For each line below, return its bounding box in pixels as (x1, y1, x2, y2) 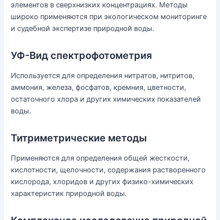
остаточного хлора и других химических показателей (11, 95, 201, 104)
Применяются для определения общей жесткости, (11, 154, 190, 163)
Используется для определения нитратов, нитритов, (11, 71, 195, 81)
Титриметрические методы (11, 132, 147, 144)
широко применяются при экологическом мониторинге (11, 12, 207, 22)
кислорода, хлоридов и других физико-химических (11, 177, 194, 187)
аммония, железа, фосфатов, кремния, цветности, (11, 83, 187, 92)
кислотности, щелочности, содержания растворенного (11, 165, 206, 175)
